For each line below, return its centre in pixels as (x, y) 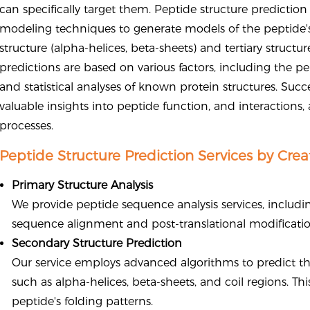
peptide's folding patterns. (83, 301)
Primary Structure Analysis (83, 185)
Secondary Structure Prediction (97, 243)
